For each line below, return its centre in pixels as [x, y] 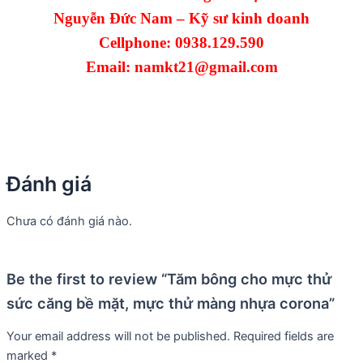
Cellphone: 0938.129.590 [181, 42]
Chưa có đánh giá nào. [69, 221]
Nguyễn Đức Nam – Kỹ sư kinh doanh [181, 18]
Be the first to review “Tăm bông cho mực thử [169, 278]
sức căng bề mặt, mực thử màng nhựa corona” [171, 303]
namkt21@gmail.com [206, 66]
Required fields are [284, 337]
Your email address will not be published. [118, 337]
